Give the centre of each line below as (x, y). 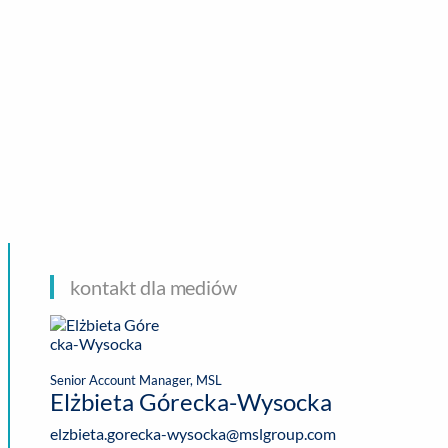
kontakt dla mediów (153, 287)
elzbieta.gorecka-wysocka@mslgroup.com (193, 433)
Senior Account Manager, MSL (136, 380)
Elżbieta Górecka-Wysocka (191, 401)
